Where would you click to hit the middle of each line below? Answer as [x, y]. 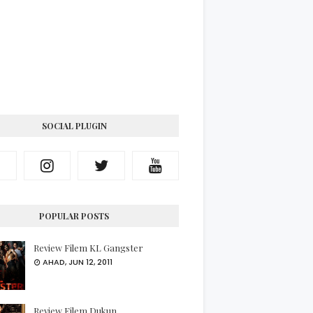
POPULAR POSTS [74, 216]
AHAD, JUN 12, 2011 [78, 262]
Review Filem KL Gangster [88, 248]
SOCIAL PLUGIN [74, 126]
